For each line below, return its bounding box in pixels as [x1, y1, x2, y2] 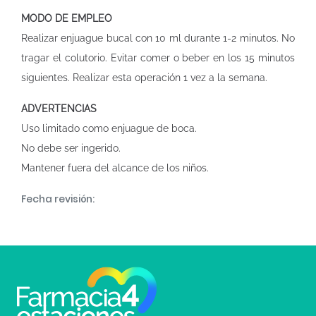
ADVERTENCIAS [21, 103, 97, 114]
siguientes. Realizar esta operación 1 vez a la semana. [21, 72, 267, 83]
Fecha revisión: [21, 192, 95, 206]
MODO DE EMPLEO [21, 13, 112, 24]
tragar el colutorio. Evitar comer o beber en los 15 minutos [21, 52, 295, 63]
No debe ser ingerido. [21, 142, 121, 154]
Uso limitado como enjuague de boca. [21, 123, 197, 134]
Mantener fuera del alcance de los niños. [21, 162, 209, 174]
